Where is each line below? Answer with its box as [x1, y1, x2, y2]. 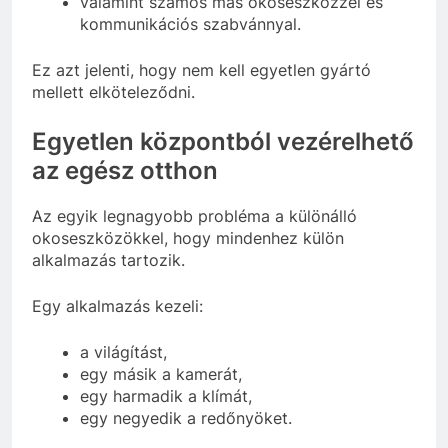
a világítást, [80, 342, 167, 363]
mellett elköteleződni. [32, 82, 195, 103]
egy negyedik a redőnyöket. [80, 408, 292, 429]
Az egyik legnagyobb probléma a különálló [32, 206, 357, 227]
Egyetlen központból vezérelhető [32, 127, 414, 157]
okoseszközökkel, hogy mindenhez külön [32, 228, 344, 249]
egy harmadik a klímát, [80, 386, 252, 407]
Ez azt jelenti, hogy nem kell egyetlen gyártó [32, 60, 371, 81]
